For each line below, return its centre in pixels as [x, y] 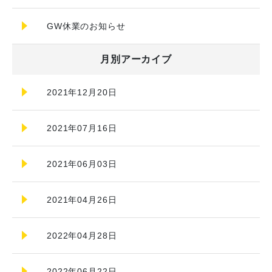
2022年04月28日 [82, 236]
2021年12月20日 [82, 92]
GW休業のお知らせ [86, 26]
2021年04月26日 [82, 200]
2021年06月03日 [82, 164]
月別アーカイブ [136, 59]
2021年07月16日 [82, 128]
